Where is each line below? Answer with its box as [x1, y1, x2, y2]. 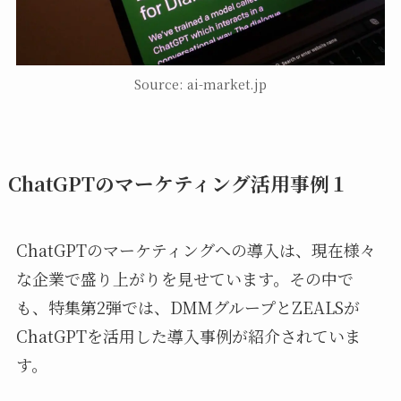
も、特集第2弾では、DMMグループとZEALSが [15, 294, 360, 319]
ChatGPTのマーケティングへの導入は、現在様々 [15, 237, 376, 261]
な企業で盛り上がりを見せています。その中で [15, 266, 354, 290]
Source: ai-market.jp [134, 74, 267, 93]
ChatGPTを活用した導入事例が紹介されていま [15, 323, 361, 347]
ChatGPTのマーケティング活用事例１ [7, 168, 349, 197]
